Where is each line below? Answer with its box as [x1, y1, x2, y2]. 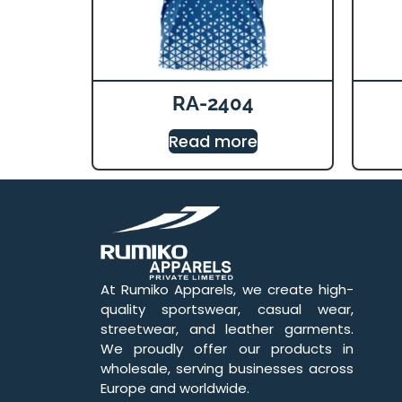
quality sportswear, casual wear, [100, 300, 354, 319]
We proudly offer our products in [100, 339, 354, 359]
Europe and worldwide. [100, 379, 249, 398]
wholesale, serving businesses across [100, 359, 354, 379]
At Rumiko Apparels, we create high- [100, 280, 354, 300]
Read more [168, 130, 258, 153]
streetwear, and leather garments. [100, 319, 354, 339]
